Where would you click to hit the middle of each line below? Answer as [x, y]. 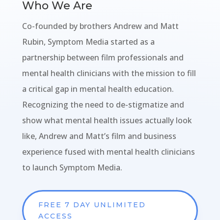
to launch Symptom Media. [72, 167]
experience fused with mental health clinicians [108, 151]
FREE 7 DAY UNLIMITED [92, 205]
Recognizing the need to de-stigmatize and [103, 104]
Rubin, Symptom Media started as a [88, 41]
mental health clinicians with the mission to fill [109, 73]
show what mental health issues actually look [107, 120]
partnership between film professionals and [103, 57]
